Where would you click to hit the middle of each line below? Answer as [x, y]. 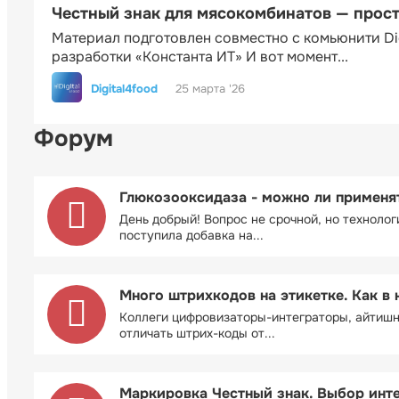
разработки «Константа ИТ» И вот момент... [200, 56]
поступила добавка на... [191, 236]
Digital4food [124, 88]
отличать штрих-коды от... [197, 334]
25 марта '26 [210, 89]
